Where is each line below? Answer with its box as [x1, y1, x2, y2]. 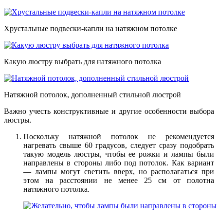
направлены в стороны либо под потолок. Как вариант [23, 158, 214, 167]
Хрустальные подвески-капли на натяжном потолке [4, 24, 177, 33]
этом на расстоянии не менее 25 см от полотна [23, 176, 214, 184]
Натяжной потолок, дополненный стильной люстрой [4, 90, 181, 99]
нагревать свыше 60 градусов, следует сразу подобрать [23, 141, 214, 149]
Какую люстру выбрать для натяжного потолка [4, 57, 161, 66]
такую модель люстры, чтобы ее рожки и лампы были [23, 149, 214, 158]
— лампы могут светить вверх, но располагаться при [23, 167, 214, 176]
